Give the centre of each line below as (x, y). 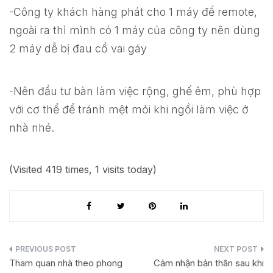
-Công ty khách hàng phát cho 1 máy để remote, (133, 12)
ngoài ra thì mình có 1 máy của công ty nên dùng (135, 30)
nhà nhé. (32, 128)
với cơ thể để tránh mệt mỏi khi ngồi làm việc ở (129, 110)
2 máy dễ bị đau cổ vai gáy (78, 49)
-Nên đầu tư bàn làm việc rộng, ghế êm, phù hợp (135, 91)
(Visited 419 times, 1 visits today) (83, 170)
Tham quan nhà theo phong (66, 263)
